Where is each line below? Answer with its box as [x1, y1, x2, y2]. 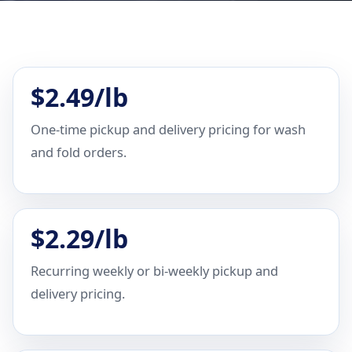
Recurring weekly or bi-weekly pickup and [31, 262, 278, 280]
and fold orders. [31, 143, 126, 161]
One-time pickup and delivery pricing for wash [31, 120, 306, 138]
